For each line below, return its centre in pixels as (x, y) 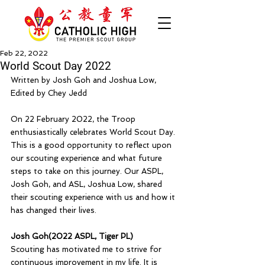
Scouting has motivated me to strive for (87, 249)
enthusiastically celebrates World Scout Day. (94, 132)
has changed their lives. (54, 210)
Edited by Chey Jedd (49, 93)
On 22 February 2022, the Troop (74, 119)
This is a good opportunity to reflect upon (92, 145)
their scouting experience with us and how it (94, 197)
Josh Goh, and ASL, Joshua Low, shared (88, 184)
